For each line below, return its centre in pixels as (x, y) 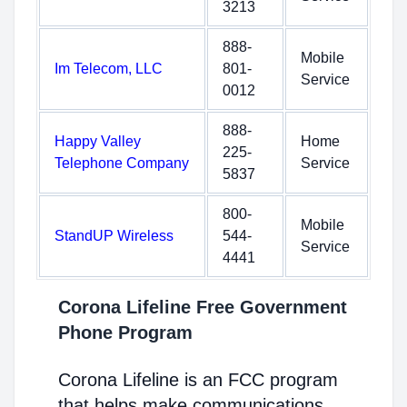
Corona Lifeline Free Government (203, 307)
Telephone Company (122, 163)
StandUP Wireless (114, 236)
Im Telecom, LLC (109, 69)
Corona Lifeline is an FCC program (198, 380)
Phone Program (125, 333)
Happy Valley (98, 141)
